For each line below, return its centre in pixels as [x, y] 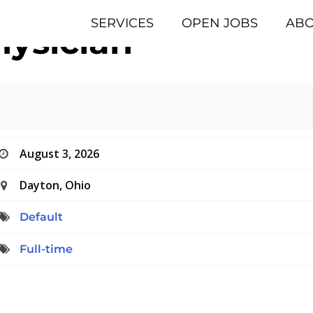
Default [42, 217]
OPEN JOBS [219, 23]
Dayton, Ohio [56, 185]
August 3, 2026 [60, 154]
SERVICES [122, 23]
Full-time [46, 249]
